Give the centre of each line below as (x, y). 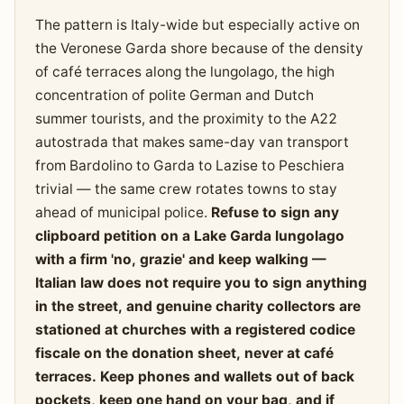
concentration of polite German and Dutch (174, 95)
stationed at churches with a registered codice (195, 329)
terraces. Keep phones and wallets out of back (194, 376)
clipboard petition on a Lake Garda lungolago (189, 235)
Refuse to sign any (275, 212)
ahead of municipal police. (123, 212)
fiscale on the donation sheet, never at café (184, 353)
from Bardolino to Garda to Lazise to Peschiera (189, 165)
